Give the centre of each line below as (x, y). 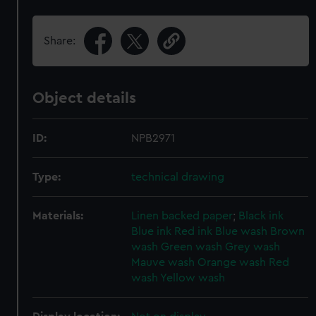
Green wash (192, 247)
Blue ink (152, 231)
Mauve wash (163, 262)
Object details (85, 98)
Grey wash (253, 247)
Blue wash (242, 231)
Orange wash (232, 262)
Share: (60, 41)
